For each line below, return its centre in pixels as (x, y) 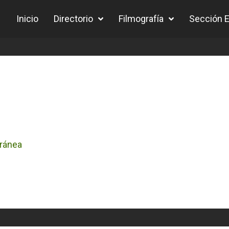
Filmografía (141, 19)
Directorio (73, 19)
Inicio (27, 19)
